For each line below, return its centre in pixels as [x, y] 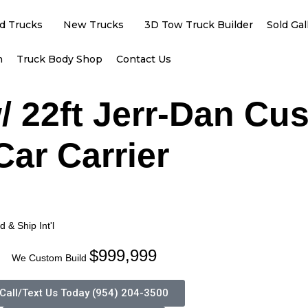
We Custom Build [49, 258]
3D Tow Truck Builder [198, 25]
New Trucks [93, 25]
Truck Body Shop [59, 59]
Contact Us [143, 59]
